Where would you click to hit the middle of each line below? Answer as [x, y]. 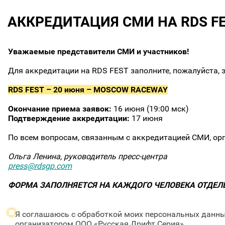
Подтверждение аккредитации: [70, 118]
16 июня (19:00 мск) [151, 109]
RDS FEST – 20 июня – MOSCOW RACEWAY [88, 90]
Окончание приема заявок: [61, 109]
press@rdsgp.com [40, 166]
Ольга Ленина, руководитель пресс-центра [88, 156]
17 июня [147, 118]
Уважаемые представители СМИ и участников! [98, 51]
